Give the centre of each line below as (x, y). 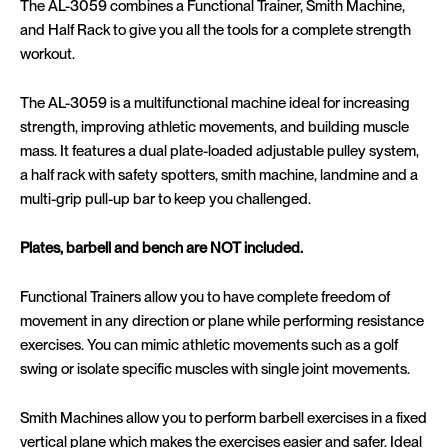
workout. (49, 54)
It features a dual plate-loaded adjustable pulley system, (239, 151)
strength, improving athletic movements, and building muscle (214, 127)
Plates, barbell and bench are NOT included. (161, 248)
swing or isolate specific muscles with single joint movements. (215, 369)
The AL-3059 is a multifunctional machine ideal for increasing (215, 103)
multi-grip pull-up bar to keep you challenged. (165, 199)
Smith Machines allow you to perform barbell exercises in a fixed (223, 418)
